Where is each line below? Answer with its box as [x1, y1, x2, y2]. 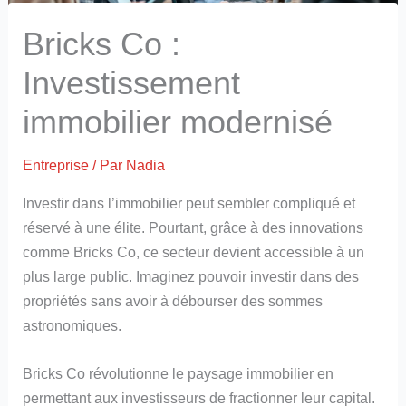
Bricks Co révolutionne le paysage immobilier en [23, 364, 334, 382]
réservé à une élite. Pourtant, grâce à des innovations [23, 218, 364, 236]
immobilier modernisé [23, 103, 333, 141]
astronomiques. [23, 316, 122, 333]
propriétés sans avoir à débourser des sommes [23, 292, 324, 309]
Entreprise [23, 157, 90, 174]
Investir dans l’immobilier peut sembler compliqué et [23, 194, 356, 211]
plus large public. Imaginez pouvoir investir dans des [23, 267, 360, 285]
